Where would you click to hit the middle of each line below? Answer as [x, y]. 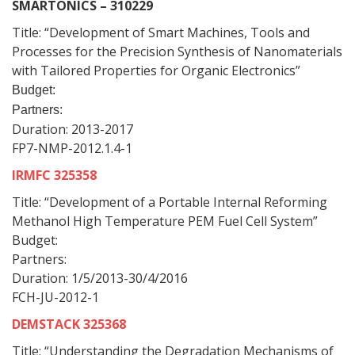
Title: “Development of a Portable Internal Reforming [170, 202]
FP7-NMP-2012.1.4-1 [74, 148]
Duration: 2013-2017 [73, 129]
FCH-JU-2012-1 [55, 297]
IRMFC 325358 [54, 175]
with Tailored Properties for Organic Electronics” [156, 71]
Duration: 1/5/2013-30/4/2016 [100, 278]
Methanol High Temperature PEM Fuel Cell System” [165, 221]
